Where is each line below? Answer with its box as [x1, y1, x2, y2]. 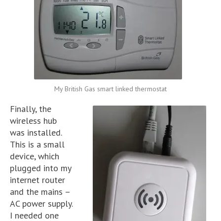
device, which [10, 150, 59, 162]
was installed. [10, 127, 62, 138]
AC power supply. [10, 198, 73, 209]
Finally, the [10, 103, 51, 114]
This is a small [10, 139, 65, 150]
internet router [10, 174, 65, 185]
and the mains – [10, 186, 70, 197]
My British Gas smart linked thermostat [54, 84, 167, 93]
